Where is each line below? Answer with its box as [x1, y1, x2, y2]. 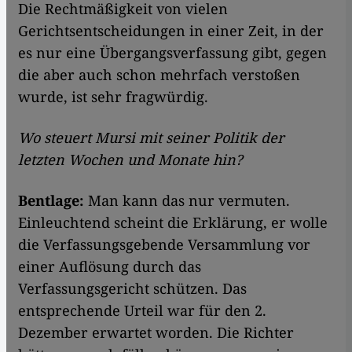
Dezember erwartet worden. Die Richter [18, 323, 294, 342]
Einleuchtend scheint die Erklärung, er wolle [18, 213, 328, 232]
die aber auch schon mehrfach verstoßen [18, 65, 300, 84]
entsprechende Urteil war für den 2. [18, 301, 266, 320]
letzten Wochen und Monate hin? [18, 150, 243, 169]
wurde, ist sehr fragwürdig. [18, 87, 208, 106]
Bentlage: [18, 191, 84, 210]
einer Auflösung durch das [18, 257, 201, 276]
